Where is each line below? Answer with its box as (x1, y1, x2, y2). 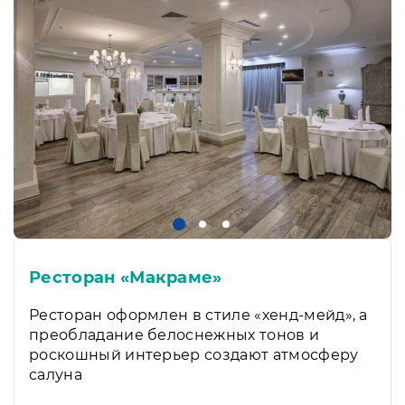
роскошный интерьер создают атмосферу (29, 345, 359, 363)
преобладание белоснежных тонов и (29, 325, 320, 344)
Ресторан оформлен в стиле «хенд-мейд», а (29, 306, 368, 324)
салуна (29, 365, 82, 383)
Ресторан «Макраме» (29, 267, 222, 287)
